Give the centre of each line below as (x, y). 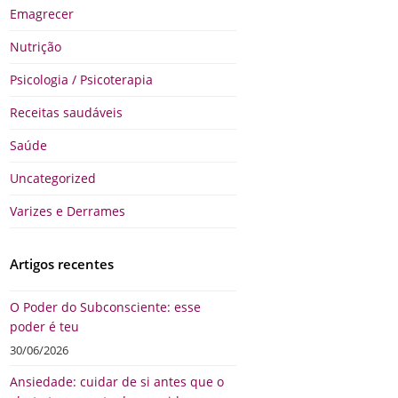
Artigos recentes (62, 264)
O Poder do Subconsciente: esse (106, 307)
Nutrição (36, 47)
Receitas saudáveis (67, 113)
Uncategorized (53, 179)
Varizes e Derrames (68, 211)
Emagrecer (42, 14)
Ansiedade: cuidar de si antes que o (117, 382)
